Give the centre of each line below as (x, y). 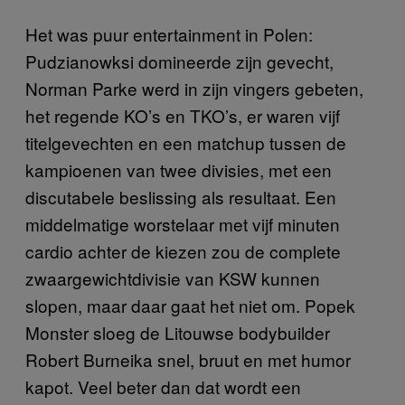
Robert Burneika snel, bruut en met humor (188, 359)
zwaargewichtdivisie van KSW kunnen (173, 278)
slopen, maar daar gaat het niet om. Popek (190, 305)
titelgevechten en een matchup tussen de (186, 142)
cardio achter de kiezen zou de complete (183, 250)
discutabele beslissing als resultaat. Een (181, 196)
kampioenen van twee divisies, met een (179, 169)
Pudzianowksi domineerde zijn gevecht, (179, 61)
